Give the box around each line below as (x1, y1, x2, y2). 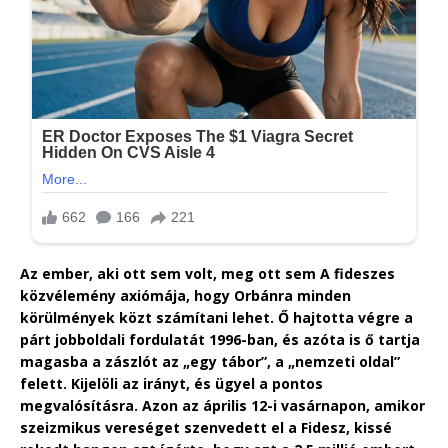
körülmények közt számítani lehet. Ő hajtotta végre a (20, 307, 413, 327)
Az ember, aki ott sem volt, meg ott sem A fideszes (20, 263, 395, 283)
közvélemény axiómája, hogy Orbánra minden (20, 285, 351, 305)
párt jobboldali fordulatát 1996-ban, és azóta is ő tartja (20, 329, 420, 349)
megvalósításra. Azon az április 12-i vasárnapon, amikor (20, 395, 425, 415)
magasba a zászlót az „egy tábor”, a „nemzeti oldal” (20, 351, 400, 371)
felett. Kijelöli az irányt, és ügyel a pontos (20, 373, 323, 393)
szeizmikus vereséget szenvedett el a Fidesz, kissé (20, 417, 392, 437)
